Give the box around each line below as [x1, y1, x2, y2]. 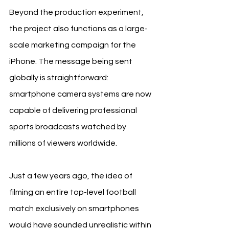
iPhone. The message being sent [9, 57, 134, 65]
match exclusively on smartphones [9, 204, 141, 213]
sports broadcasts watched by [9, 122, 128, 131]
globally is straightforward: [9, 73, 110, 82]
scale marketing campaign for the [9, 40, 138, 49]
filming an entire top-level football [9, 188, 138, 196]
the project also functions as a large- [9, 24, 148, 33]
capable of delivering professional [9, 106, 139, 114]
